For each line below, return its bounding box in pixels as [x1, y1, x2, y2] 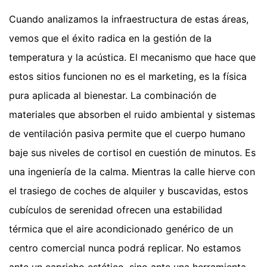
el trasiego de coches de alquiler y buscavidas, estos [9, 184, 248, 197]
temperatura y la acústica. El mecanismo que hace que [9, 51, 256, 63]
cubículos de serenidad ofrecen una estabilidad [9, 203, 222, 216]
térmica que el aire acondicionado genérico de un [9, 222, 233, 235]
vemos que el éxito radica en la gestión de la [9, 32, 212, 44]
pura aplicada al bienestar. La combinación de [9, 89, 216, 101]
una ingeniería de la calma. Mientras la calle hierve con [9, 165, 255, 178]
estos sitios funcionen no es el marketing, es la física [9, 70, 247, 82]
